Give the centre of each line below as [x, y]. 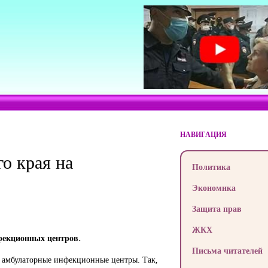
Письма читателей [227, 250]
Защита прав [217, 208]
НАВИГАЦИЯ [203, 134]
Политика [211, 167]
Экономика [214, 188]
